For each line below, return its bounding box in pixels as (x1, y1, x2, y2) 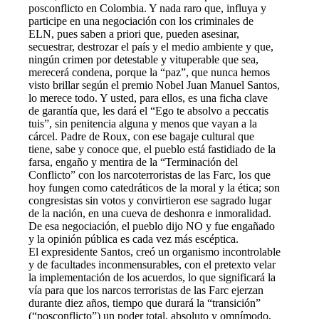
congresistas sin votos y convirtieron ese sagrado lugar (28, 194, 271, 206)
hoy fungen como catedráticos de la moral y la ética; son (28, 181, 280, 194)
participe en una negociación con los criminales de (28, 14, 253, 27)
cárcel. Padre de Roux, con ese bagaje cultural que (28, 130, 254, 142)
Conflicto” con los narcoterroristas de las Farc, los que (28, 168, 271, 181)
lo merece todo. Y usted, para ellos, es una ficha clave (28, 91, 268, 104)
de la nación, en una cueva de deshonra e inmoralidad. (28, 206, 271, 219)
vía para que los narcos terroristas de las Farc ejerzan (28, 283, 263, 296)
